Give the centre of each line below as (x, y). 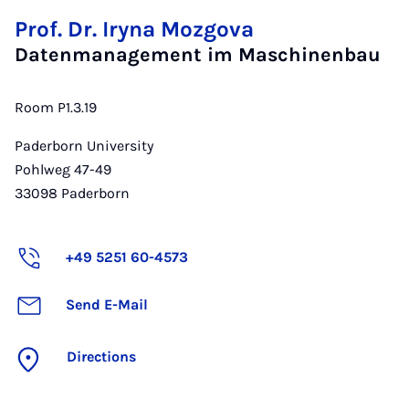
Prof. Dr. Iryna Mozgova (134, 30)
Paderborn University (84, 146)
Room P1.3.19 (56, 108)
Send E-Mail (107, 304)
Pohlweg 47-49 (63, 170)
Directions (101, 357)
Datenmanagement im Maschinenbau (198, 55)
